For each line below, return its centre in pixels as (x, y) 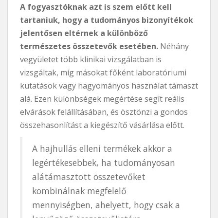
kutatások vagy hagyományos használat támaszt (109, 85)
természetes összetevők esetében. (89, 46)
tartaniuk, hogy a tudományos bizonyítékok (107, 20)
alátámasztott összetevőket (89, 176)
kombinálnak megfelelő (79, 191)
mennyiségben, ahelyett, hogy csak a (106, 205)
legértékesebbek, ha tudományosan (104, 162)
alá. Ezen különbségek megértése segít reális (102, 99)
